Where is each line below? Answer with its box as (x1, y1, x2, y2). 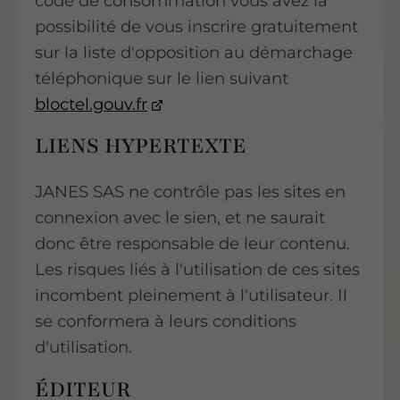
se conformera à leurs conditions (34, 311, 296, 332)
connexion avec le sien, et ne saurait (34, 207, 325, 229)
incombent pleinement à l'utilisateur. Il (34, 285, 347, 306)
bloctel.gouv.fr (34, 93, 147, 114)
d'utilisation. (34, 337, 132, 358)
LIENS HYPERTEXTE (34, 130, 246, 161)
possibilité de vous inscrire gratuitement (34, 15, 358, 37)
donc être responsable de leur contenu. (34, 233, 350, 254)
